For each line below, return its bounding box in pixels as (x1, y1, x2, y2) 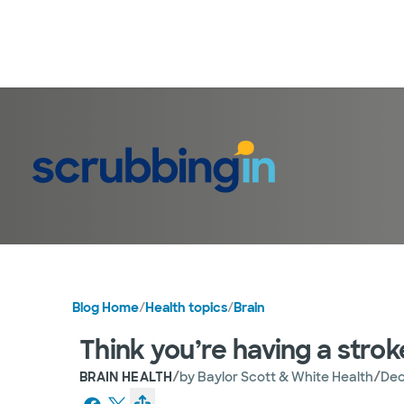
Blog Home (72, 298, 139, 316)
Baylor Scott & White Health (197, 368, 374, 385)
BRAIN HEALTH (79, 368, 173, 385)
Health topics (145, 298, 227, 316)
